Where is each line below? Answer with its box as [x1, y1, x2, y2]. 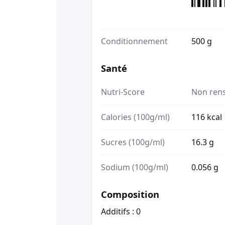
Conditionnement [101, 36, 168, 47]
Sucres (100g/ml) [101, 136, 165, 148]
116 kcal [191, 111, 222, 123]
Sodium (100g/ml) [101, 161, 168, 173]
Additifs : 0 [101, 205, 141, 217]
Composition [101, 187, 159, 200]
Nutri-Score [101, 86, 145, 97]
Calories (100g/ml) [101, 111, 170, 123]
